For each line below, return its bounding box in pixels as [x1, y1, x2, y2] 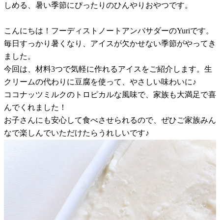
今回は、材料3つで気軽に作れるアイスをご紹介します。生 [4, 64, 212, 73]
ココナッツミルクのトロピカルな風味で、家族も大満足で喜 [4, 90, 216, 99]
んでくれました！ [4, 103, 67, 111]
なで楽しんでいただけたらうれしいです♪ [4, 128, 149, 137]
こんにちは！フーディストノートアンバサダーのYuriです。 [4, 26, 214, 35]
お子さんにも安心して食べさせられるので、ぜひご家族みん [4, 115, 216, 124]
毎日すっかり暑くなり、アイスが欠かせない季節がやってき [4, 39, 216, 48]
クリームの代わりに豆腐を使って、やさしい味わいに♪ [4, 77, 196, 86]
